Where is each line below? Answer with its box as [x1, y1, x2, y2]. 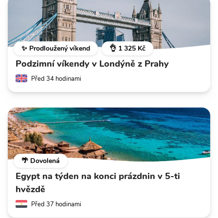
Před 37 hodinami [31, 200, 81, 209]
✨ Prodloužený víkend [21, 43, 90, 53]
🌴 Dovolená [21, 156, 60, 165]
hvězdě [16, 183, 45, 195]
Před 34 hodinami [31, 74, 81, 83]
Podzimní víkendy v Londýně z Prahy [16, 57, 169, 70]
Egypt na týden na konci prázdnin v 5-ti [16, 170, 180, 182]
